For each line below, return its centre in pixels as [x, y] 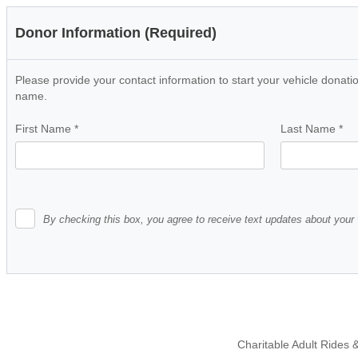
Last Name [309, 129]
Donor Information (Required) [116, 33]
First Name [45, 129]
